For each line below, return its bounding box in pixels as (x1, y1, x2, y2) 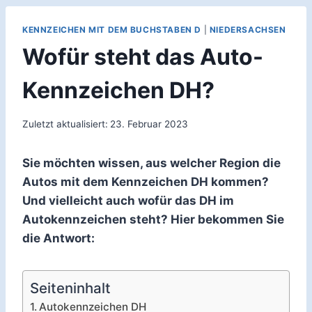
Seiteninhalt (30, 279, 111, 297)
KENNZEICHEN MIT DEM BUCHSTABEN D (22, 24, 202, 36)
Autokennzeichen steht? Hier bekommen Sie (22, 212, 284, 226)
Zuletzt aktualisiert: (22, 118, 108, 130)
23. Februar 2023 (110, 118, 189, 130)
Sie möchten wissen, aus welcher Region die (22, 155, 281, 170)
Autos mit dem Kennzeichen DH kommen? (22, 174, 269, 189)
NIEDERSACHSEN (209, 24, 286, 36)
